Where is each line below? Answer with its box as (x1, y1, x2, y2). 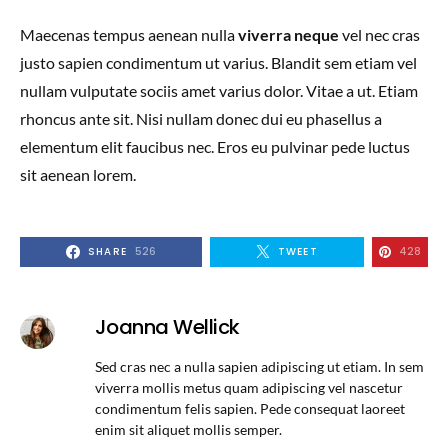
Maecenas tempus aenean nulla (20, 24, 238, 44)
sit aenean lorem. (20, 164, 136, 184)
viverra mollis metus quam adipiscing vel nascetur (94, 378, 403, 396)
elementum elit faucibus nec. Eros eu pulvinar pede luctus (20, 136, 410, 156)
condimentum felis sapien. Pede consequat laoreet (94, 399, 405, 417)
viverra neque (238, 24, 339, 44)
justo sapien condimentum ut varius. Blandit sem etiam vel (20, 52, 417, 72)
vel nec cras (339, 24, 420, 44)
